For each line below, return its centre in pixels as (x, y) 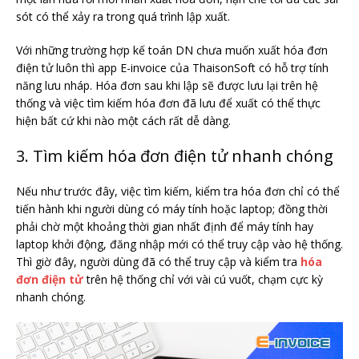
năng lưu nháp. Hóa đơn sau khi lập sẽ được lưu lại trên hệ (167, 86)
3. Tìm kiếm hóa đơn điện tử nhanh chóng (175, 156)
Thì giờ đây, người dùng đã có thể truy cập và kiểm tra (158, 262)
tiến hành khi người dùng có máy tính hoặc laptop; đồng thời (172, 209)
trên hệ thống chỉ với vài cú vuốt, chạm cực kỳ (203, 280)
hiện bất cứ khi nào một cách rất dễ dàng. (123, 121)
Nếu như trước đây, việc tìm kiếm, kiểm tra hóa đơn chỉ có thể (178, 192)
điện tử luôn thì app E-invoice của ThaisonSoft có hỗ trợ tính (172, 68)
